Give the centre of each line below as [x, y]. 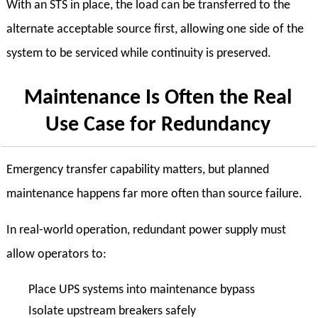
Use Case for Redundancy [158, 126]
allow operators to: [56, 255]
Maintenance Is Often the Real [158, 99]
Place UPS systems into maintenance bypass [142, 290]
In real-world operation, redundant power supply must [146, 231]
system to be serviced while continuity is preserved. [138, 53]
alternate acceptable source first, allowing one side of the [155, 29]
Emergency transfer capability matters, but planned [137, 170]
